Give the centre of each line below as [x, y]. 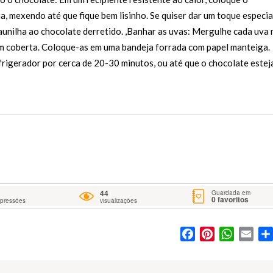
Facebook [216, 234]
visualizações [119, 201]
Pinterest [233, 234]
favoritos [232, 199]
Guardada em [231, 192]
